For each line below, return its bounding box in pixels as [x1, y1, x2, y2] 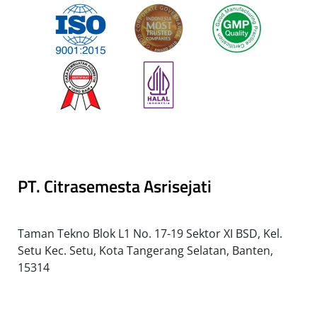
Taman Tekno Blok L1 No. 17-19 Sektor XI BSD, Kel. [18, 225, 282, 241]
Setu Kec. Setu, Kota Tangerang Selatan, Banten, [18, 242, 273, 258]
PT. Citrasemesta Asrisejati [18, 173, 212, 199]
